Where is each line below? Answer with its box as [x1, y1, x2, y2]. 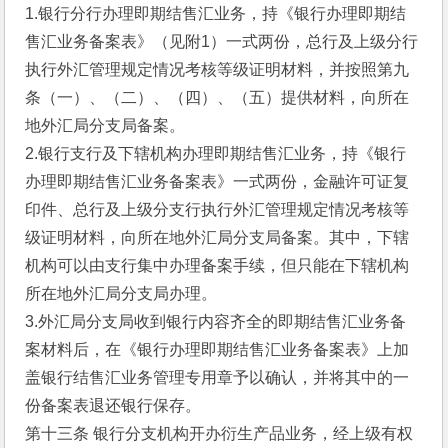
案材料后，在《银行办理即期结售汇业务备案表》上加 [25, 341, 410, 358]
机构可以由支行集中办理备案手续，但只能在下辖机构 [25, 257, 410, 274]
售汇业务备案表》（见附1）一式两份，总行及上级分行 [25, 33, 419, 50]
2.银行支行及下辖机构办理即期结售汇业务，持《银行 [25, 145, 407, 162]
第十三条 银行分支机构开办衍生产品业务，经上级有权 [25, 425, 414, 442]
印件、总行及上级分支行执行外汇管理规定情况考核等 [25, 201, 410, 218]
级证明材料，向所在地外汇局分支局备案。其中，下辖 [25, 229, 410, 246]
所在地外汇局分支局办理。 [25, 285, 218, 302]
